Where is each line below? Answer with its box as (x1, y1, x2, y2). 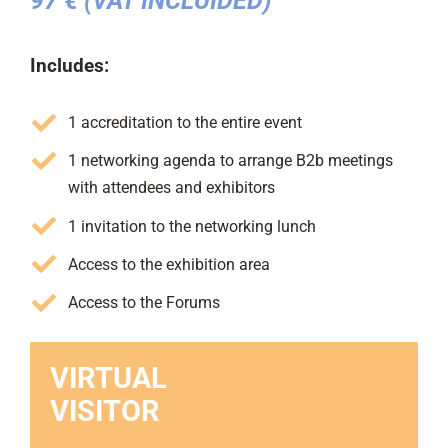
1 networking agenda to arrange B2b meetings (68, 151, 394, 171)
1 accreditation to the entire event (68, 113, 303, 133)
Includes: (29, 55, 109, 78)
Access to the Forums (68, 292, 221, 312)
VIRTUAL (49, 360, 167, 395)
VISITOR (49, 393, 160, 428)
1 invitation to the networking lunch (68, 216, 317, 236)
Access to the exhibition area (68, 254, 271, 274)
